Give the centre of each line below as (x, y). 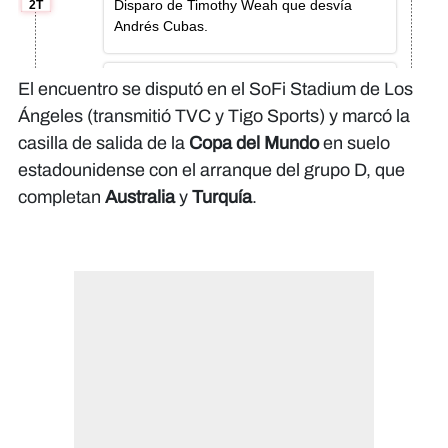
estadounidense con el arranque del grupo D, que (211, 170)
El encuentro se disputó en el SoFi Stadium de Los (215, 89)
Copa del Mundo (254, 143)
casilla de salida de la (103, 143)
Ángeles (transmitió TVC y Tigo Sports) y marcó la (214, 116)
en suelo (354, 143)
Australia (142, 197)
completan (61, 197)
